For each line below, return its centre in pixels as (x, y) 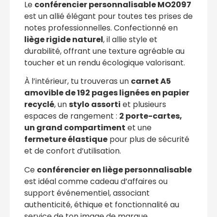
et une (139, 128)
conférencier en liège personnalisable (114, 170)
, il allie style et (130, 39)
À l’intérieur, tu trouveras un (77, 81)
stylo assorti (95, 105)
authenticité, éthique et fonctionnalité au (102, 204)
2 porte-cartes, (151, 116)
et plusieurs (143, 105)
